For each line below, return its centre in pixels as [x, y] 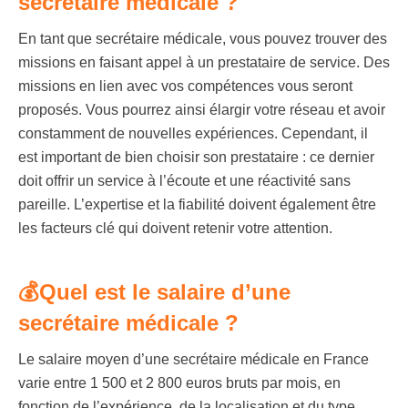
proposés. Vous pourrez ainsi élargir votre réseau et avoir [202, 110]
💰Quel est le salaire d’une [154, 292]
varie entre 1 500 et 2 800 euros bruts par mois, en [179, 383]
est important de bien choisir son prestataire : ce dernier [196, 157]
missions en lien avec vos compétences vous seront [185, 86]
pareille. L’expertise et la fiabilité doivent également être [197, 204]
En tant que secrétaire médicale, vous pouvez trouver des [203, 39]
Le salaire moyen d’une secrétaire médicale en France [194, 359]
